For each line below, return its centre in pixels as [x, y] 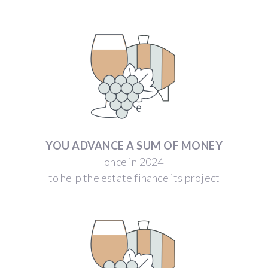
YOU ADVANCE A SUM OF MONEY [134, 145]
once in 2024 [134, 162]
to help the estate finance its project [134, 178]
